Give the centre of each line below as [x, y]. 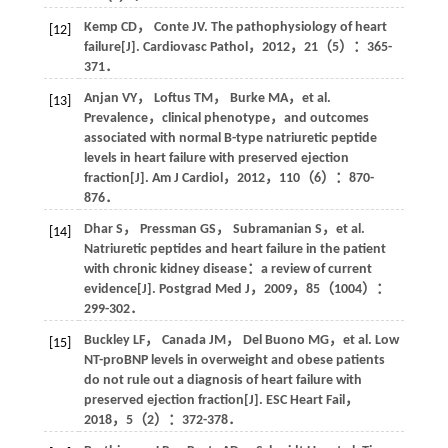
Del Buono [273, 340]
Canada [183, 340]
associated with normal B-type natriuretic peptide [230, 138]
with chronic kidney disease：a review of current [227, 269]
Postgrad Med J [204, 289]
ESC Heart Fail [305, 400]
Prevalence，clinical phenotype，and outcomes [226, 118]
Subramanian [272, 229]
